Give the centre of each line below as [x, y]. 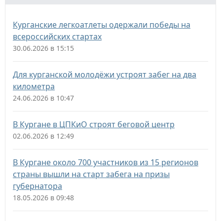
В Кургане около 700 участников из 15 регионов [106, 162]
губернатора [37, 186]
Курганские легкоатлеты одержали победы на [102, 25]
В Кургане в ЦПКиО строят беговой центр [94, 124]
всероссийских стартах [57, 37]
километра [34, 86]
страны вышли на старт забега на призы [91, 174]
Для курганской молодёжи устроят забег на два [105, 74]
